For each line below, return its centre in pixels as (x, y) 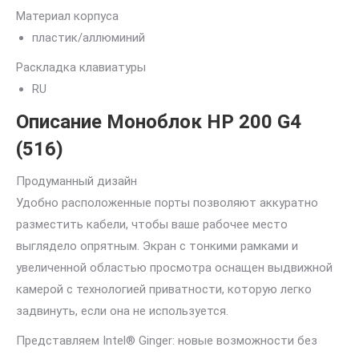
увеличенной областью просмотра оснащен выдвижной (174, 268)
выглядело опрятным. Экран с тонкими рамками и (157, 246)
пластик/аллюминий (89, 38)
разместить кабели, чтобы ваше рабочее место (152, 224)
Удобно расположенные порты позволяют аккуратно (167, 203)
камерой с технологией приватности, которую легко (164, 289)
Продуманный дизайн (77, 181)
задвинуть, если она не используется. (122, 311)
